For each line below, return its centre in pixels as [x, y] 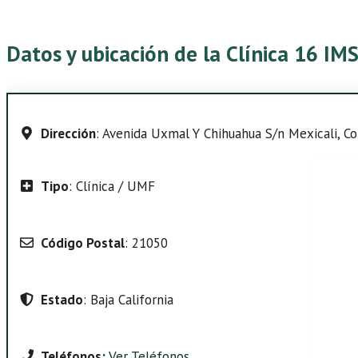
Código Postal [82, 243]
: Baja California [128, 299]
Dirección [68, 133]
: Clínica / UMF [111, 186]
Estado [62, 299]
